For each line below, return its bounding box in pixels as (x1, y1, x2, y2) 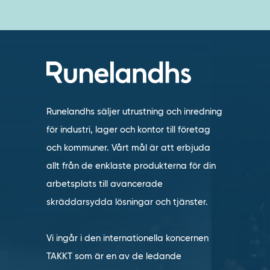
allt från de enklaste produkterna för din (46, 160, 216, 171)
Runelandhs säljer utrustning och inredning (46, 106, 222, 117)
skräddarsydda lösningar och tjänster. (46, 196, 208, 207)
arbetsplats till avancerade (46, 178, 163, 189)
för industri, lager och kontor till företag (46, 124, 210, 135)
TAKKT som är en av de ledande (46, 251, 181, 262)
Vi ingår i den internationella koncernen (46, 233, 209, 243)
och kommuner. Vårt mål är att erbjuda (46, 142, 210, 153)
